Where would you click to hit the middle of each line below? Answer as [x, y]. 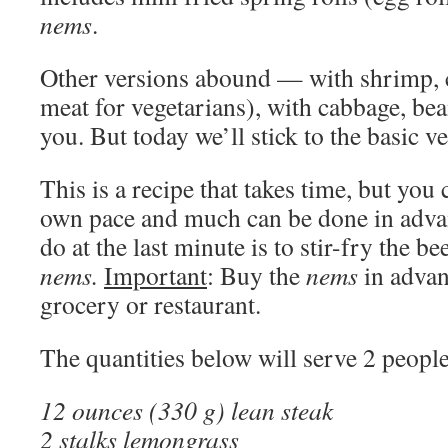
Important [155, 275]
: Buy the [256, 275]
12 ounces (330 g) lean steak [186, 410]
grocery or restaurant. [150, 304]
